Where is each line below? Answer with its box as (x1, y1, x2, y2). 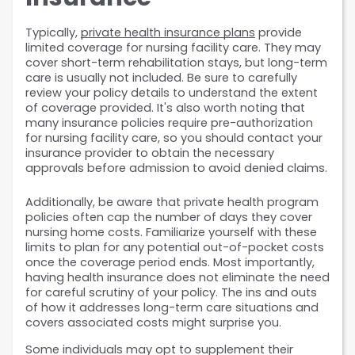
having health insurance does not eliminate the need (25, 269, 330, 286)
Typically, (25, 25, 81, 41)
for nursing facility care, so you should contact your (25, 130, 323, 147)
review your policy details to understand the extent (25, 85, 318, 101)
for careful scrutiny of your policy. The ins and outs (25, 284, 317, 301)
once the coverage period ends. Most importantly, (25, 254, 315, 271)
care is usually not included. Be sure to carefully (25, 70, 297, 86)
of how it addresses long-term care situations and (25, 300, 319, 316)
